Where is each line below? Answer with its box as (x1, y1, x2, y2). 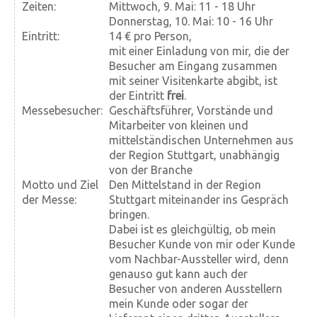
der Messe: (22, 193, 76, 207)
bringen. (109, 208, 149, 221)
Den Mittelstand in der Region (109, 178, 261, 192)
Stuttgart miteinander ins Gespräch (109, 193, 289, 207)
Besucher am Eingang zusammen (109, 59, 277, 73)
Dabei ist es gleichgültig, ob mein (109, 223, 276, 236)
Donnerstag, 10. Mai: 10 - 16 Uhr (109, 15, 273, 28)
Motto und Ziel (22, 178, 98, 192)
